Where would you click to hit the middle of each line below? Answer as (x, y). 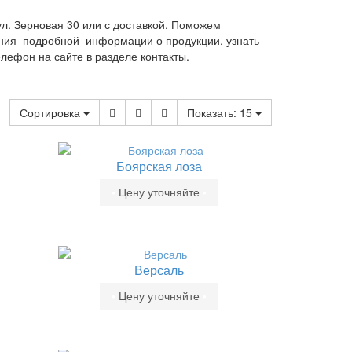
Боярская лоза (159, 166)
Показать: (213, 112)
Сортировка (51, 112)
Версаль (159, 270)
